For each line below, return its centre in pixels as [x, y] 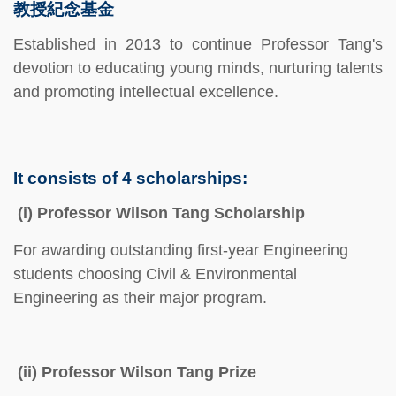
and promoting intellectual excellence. [146, 91]
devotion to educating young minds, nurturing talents [198, 68]
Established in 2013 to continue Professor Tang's [198, 44]
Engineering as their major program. [140, 297]
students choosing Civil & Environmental [155, 274]
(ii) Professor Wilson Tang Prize [135, 372]
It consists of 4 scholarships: [130, 178]
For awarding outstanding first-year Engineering [181, 250]
